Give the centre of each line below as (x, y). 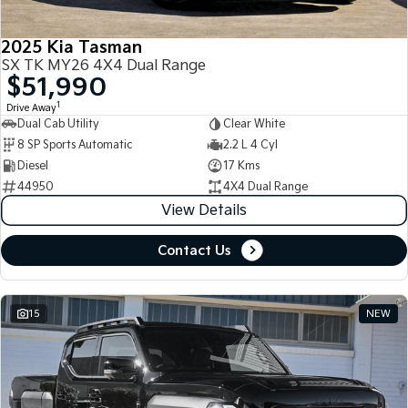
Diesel (33, 166)
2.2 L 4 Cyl (250, 145)
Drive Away (31, 109)
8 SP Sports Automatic (75, 145)
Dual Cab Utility (58, 124)
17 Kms (241, 166)
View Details (204, 210)
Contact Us (194, 250)
